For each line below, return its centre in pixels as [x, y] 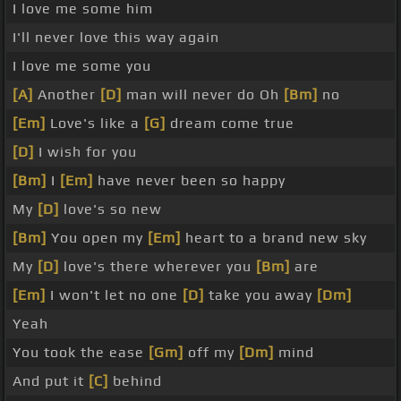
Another [67, 95]
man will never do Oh [203, 95]
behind [135, 381]
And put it [51, 381]
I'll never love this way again [116, 38]
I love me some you [82, 66]
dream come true [230, 124]
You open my [97, 238]
